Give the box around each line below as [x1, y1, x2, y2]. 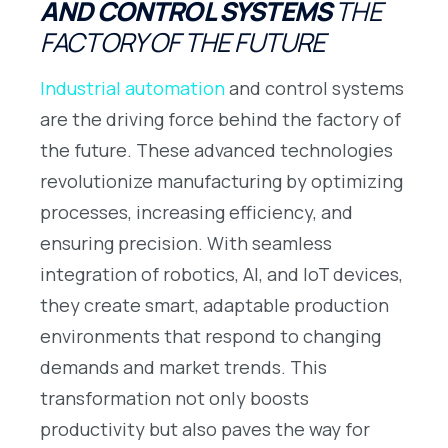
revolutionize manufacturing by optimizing [40, 168, 403, 193]
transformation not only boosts [40, 385, 309, 410]
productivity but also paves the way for [40, 416, 370, 441]
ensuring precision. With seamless [40, 230, 332, 255]
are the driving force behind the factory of [40, 106, 401, 131]
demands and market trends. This [40, 354, 327, 379]
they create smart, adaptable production [40, 292, 389, 317]
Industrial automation [40, 75, 225, 100]
